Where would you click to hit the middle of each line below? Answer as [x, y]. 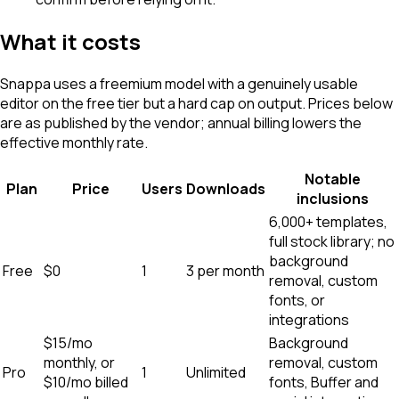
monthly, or [79, 362]
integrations [309, 319]
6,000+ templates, [328, 221]
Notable [333, 179]
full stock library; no [332, 241]
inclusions [333, 198]
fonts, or [297, 300]
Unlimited [216, 372]
